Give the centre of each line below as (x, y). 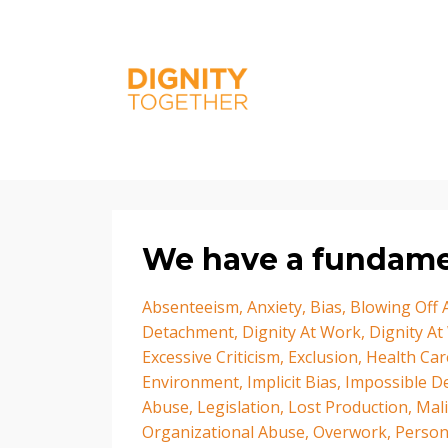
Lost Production (348, 407)
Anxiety (274, 307)
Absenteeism (190, 307)
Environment (190, 382)
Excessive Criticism (211, 357)
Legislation (238, 407)
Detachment (188, 332)
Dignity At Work (301, 332)
